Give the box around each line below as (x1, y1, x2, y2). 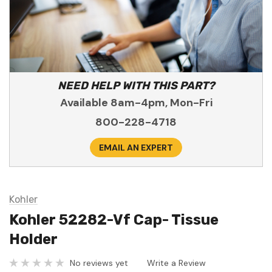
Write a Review (147, 257, 206, 268)
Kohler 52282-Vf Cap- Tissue (9, 211, 219, 229)
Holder (9, 231, 58, 248)
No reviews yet (70, 257, 128, 268)
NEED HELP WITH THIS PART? (57, 79, 215, 93)
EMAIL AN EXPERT (99, 142, 173, 154)
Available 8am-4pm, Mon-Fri (59, 95, 212, 110)
